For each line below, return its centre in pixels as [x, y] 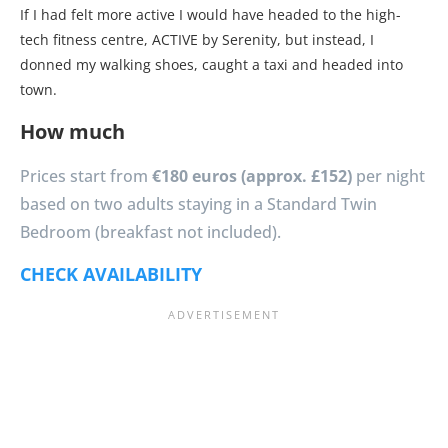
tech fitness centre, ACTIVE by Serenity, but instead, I [197, 40]
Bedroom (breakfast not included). [150, 232]
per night [388, 176]
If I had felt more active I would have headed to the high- [210, 15]
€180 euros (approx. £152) [252, 176]
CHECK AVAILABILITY [111, 274]
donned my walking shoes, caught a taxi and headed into [211, 65]
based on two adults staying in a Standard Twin [198, 204]
